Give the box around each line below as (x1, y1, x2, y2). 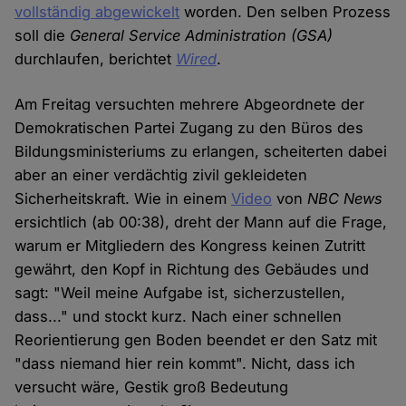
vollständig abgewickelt (14, 3, 180, 22)
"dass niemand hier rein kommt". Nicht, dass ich (14, 354, 356, 373)
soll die (14, 26, 71, 45)
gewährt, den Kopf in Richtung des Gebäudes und (14, 260, 370, 279)
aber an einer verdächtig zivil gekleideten (14, 166, 308, 185)
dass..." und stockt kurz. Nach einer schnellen (14, 307, 343, 326)
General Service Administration (70, 26, 287, 45)
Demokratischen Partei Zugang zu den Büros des (14, 119, 364, 138)
